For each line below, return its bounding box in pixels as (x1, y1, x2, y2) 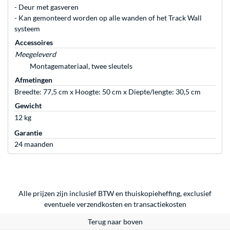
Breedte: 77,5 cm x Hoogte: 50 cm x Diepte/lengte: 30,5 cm (14, 87, 201, 97)
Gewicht (15, 101, 42, 110)
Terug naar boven (87, 217, 143, 226)
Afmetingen (15, 75, 52, 85)
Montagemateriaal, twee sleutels (30, 62, 132, 71)
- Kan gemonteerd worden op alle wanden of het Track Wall (14, 13, 202, 23)
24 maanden (14, 140, 53, 149)
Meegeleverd (15, 50, 56, 59)
